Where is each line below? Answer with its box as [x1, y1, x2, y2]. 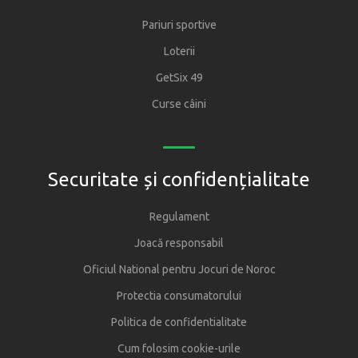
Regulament [149, 210, 209, 223]
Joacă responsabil [134, 237, 224, 249]
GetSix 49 [155, 71, 203, 84]
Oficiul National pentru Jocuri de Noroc [82, 263, 276, 276]
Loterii [163, 45, 195, 58]
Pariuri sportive [141, 18, 217, 31]
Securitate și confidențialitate [48, 169, 310, 190]
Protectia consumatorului [117, 289, 241, 302]
